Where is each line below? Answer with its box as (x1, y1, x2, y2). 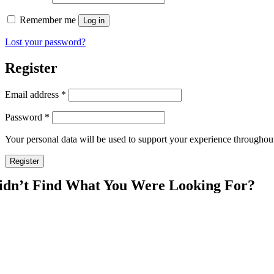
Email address (5, 89, 61, 100)
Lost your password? (5, 36, 86, 47)
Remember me (20, 14, 76, 25)
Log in (83, 15, 105, 25)
